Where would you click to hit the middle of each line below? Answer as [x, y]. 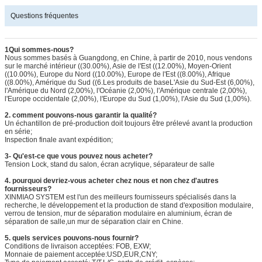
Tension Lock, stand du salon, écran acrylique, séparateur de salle [110, 165]
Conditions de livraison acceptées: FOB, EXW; [78, 247]
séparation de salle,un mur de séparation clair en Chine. [94, 222]
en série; [18, 132]
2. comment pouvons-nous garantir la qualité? [81, 116]
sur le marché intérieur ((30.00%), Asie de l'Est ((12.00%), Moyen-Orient [118, 66]
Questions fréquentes [44, 16]
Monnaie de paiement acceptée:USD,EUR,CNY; [81, 255]
